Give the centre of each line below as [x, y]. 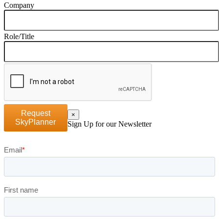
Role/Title [19, 36]
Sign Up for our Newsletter [109, 124]
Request [35, 113]
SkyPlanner [36, 122]
